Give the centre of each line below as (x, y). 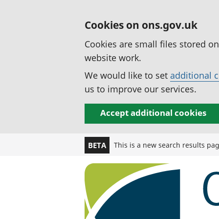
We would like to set (127, 75)
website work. (113, 58)
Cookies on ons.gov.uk (141, 25)
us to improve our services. (141, 89)
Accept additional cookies (153, 113)
